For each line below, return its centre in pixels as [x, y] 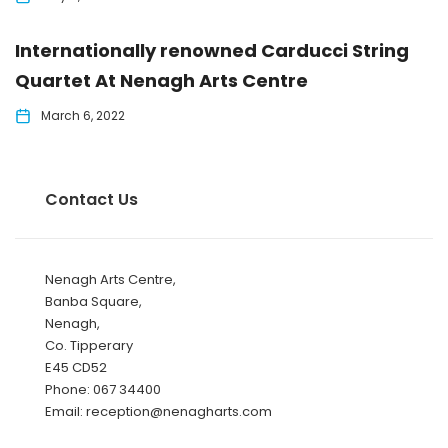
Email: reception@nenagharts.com [158, 411]
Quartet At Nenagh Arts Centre [161, 80]
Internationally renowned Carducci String [212, 50]
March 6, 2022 [83, 115]
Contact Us [91, 199]
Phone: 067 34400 [103, 389]
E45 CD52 [76, 367]
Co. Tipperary [89, 345]
